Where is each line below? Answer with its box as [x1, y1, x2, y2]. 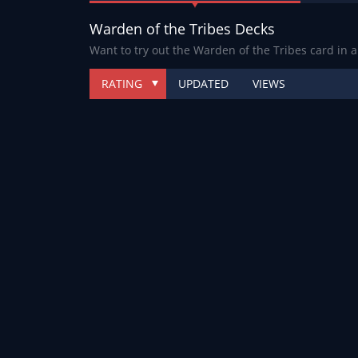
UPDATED [178, 75, 229, 91]
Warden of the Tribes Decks [89, 18, 275, 38]
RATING [101, 75, 142, 91]
